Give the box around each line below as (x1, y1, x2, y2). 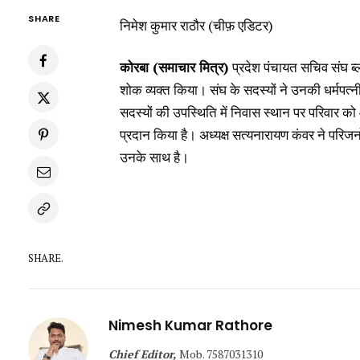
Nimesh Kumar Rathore (108, 316, 272, 336)
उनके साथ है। (120, 148, 190, 167)
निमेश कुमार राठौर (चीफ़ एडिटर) (120, 16, 274, 35)
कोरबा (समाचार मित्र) (120, 58, 233, 77)
